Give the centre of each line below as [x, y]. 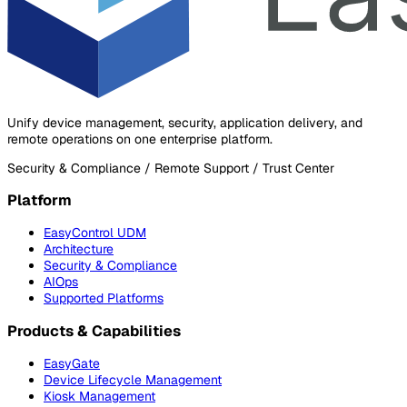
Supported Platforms [104, 298]
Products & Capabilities [94, 331]
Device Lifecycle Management [133, 380]
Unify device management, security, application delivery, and [185, 122]
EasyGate [72, 364]
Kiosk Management [99, 397]
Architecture [79, 249]
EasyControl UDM [95, 233]
